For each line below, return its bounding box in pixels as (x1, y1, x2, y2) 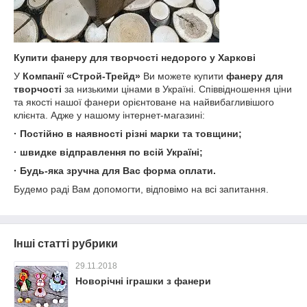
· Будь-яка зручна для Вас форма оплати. (14, 165, 216, 176)
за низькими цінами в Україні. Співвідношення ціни (62, 84, 292, 95)
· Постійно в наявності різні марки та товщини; (14, 128, 242, 139)
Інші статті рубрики (14, 238, 118, 249)
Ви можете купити (140, 71, 226, 82)
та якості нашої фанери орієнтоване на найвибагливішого (14, 97, 274, 108)
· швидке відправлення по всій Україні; (14, 147, 203, 158)
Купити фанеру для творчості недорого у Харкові (14, 52, 256, 63)
